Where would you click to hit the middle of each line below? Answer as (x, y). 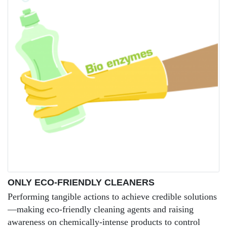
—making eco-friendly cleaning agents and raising (101, 209)
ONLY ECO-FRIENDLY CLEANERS (81, 182)
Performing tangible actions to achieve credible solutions (112, 197)
